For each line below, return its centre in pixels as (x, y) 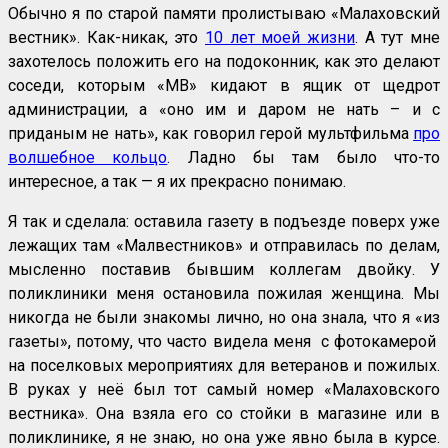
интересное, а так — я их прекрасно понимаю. (177, 182)
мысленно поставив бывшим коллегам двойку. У (224, 270)
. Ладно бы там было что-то (304, 158)
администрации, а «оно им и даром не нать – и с (224, 110)
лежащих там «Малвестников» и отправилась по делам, (224, 246)
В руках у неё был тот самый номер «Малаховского (224, 390)
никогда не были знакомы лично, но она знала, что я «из (224, 318)
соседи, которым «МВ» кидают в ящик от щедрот (224, 86)
